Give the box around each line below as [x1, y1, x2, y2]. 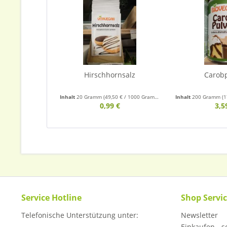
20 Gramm [77, 93, 103, 100]
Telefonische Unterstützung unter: [21, 210, 138, 220]
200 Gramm [192, 93, 222, 100]
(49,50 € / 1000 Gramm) [103, 93, 155, 100]
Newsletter [181, 210, 218, 220]
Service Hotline [21, 192, 82, 203]
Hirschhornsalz [84, 70, 136, 80]
